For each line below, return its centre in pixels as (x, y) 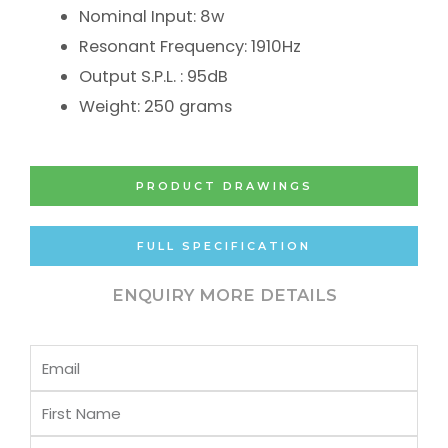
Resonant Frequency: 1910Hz (190, 46)
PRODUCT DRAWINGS (224, 186)
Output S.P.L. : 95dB (154, 76)
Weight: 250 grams (156, 106)
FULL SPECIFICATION (224, 246)
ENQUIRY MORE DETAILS (224, 295)
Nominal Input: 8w (152, 16)
